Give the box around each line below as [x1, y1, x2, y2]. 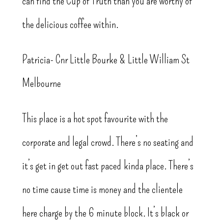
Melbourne [22, 76, 61, 90]
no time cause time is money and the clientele [22, 182, 183, 196]
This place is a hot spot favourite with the [22, 111, 168, 126]
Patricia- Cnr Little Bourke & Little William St [22, 53, 190, 67]
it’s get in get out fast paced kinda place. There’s [22, 159, 193, 173]
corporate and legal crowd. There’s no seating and [22, 135, 193, 149]
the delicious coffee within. [22, 17, 118, 31]
